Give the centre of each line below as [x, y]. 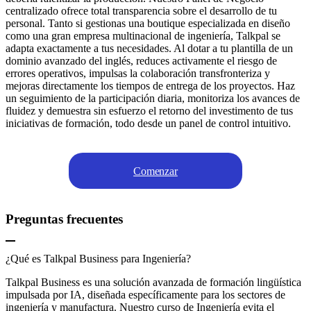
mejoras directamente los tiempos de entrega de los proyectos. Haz [150, 86]
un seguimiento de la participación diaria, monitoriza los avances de [153, 99]
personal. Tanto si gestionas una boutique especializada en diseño [148, 24]
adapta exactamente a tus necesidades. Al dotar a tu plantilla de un [149, 49]
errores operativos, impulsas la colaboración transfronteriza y [138, 74]
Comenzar [155, 171]
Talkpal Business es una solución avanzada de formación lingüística [153, 282]
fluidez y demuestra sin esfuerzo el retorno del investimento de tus [149, 111]
